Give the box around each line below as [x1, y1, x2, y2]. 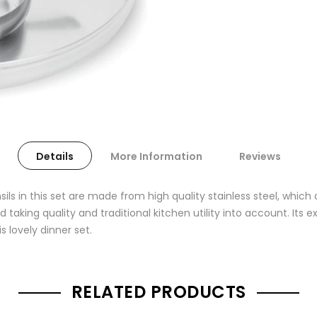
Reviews [239, 149, 281, 163]
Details [36, 149, 74, 163]
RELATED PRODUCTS [71, 280, 246, 304]
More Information [110, 149, 202, 163]
